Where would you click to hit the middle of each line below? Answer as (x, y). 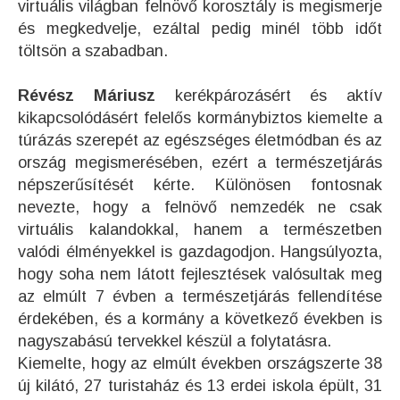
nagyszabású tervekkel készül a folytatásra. (177, 341)
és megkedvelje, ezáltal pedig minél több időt (200, 29)
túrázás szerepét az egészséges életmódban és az (200, 140)
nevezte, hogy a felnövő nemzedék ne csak (200, 207)
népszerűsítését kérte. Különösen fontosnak (200, 185)
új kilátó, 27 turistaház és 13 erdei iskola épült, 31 (200, 386)
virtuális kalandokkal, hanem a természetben (200, 229)
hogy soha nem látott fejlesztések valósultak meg (200, 274)
